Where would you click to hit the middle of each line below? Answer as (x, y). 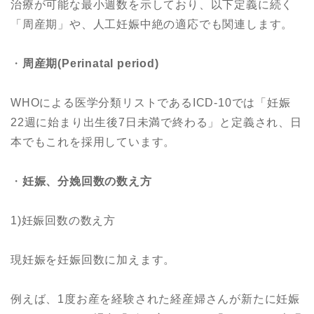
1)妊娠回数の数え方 (63, 220)
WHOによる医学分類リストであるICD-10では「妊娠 (151, 102)
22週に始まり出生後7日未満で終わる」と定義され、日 (156, 122)
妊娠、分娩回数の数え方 (87, 181)
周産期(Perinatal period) (90, 63)
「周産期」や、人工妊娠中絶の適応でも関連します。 (152, 24)
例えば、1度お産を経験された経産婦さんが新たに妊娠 (155, 299)
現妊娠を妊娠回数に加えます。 (93, 259)
